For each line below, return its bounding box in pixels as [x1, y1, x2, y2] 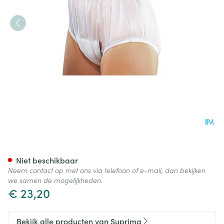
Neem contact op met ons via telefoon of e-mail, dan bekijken [8, 165, 205, 175]
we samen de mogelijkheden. [8, 175, 102, 185]
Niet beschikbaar [16, 154, 78, 165]
